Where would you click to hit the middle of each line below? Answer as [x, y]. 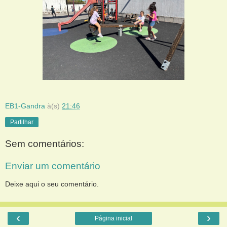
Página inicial [113, 218]
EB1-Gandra [25, 106]
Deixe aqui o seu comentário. [52, 184]
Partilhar [22, 122]
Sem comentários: [45, 144]
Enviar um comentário [53, 166]
